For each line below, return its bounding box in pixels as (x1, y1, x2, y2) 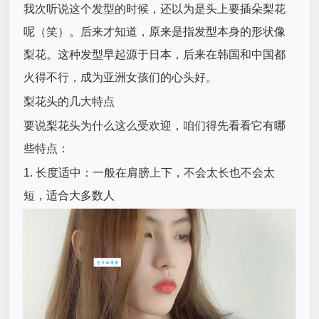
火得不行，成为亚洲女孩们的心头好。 (23, 71, 218, 84)
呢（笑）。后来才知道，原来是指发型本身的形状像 (23, 26, 286, 38)
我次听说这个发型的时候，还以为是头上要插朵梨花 (23, 3, 286, 16)
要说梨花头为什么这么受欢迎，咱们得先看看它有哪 (23, 120, 286, 132)
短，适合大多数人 (23, 189, 115, 202)
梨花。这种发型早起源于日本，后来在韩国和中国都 (23, 48, 286, 61)
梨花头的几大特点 (23, 95, 115, 108)
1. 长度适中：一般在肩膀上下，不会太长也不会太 (23, 167, 276, 179)
